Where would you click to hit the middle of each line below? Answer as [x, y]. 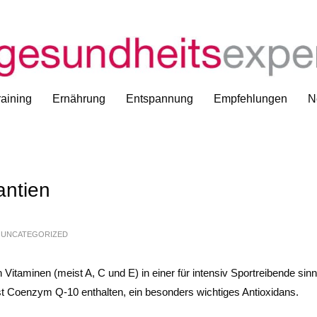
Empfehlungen [250, 99]
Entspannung [159, 99]
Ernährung [79, 99]
